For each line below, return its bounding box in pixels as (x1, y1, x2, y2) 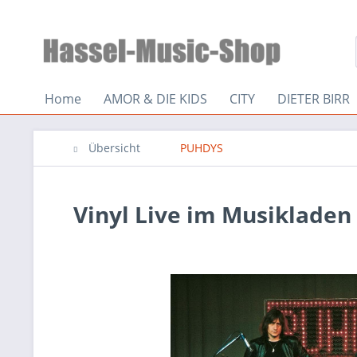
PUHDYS (180, 140, 223, 155)
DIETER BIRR (277, 90, 350, 108)
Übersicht (88, 140, 140, 155)
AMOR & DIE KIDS (104, 90, 207, 108)
